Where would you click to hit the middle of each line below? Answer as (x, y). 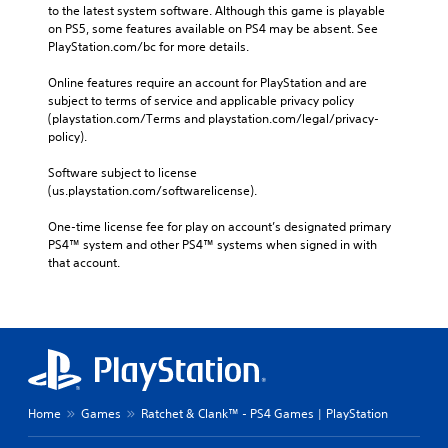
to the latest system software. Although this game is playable (216, 11)
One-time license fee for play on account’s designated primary (219, 227)
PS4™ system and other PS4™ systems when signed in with (212, 245)
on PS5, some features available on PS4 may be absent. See (213, 29)
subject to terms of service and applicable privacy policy (201, 101)
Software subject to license (122, 173)
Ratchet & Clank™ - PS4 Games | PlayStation (264, 414)
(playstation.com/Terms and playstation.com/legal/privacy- (213, 119)
